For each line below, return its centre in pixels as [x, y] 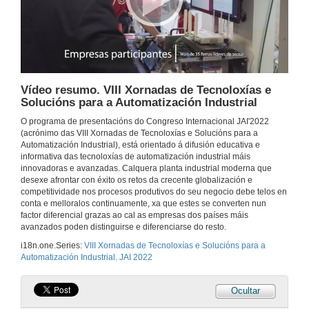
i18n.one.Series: [52, 246]
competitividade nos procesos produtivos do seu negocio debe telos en [154, 192]
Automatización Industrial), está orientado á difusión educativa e [140, 145]
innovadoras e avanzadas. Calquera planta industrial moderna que [146, 169]
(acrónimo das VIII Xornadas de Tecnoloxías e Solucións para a [139, 133]
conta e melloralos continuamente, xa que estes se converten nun [143, 204]
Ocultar [246, 291]
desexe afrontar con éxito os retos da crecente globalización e [137, 180]
